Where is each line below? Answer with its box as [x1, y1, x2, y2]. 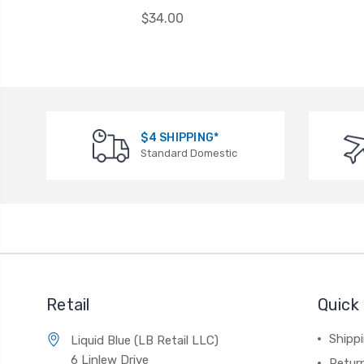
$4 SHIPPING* [141, 131, 219, 145]
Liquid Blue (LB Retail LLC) [71, 333, 219, 349]
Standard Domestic [141, 147, 238, 160]
